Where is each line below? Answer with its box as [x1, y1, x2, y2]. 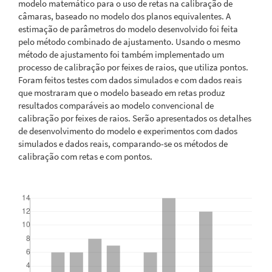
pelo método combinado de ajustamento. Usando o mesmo [18, 35, 240, 47]
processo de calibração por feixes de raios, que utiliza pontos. [18, 61, 248, 73]
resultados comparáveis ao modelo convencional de [18, 99, 214, 111]
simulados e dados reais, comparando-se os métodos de [18, 137, 228, 149]
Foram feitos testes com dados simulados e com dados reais [18, 73, 242, 86]
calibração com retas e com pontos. [18, 150, 152, 162]
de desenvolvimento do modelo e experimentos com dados [18, 124, 237, 137]
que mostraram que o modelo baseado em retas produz [18, 86, 225, 98]
